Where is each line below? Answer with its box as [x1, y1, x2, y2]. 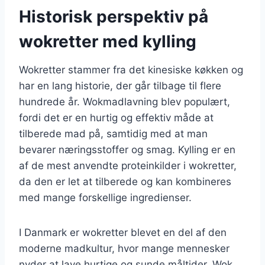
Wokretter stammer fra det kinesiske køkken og [19, 63, 243, 76]
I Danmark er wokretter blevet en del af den [19, 226, 227, 238]
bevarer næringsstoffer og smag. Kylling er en [19, 143, 235, 156]
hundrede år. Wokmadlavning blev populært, [19, 95, 230, 108]
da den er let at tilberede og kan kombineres [19, 175, 231, 188]
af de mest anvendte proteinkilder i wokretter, [19, 159, 237, 172]
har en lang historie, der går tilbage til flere [19, 79, 221, 92]
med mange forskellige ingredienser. [19, 191, 192, 203]
